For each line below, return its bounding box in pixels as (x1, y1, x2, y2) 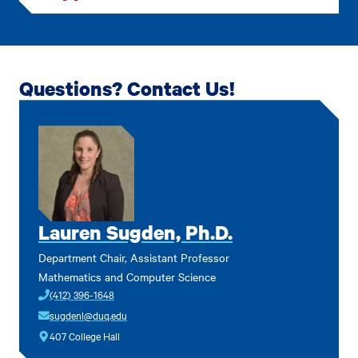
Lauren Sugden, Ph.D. (38, 219, 233, 246)
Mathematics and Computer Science (38, 268, 216, 285)
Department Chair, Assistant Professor (38, 249, 229, 266)
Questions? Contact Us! (19, 75, 235, 102)
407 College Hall (50, 328, 120, 344)
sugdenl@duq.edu (50, 308, 127, 323)
